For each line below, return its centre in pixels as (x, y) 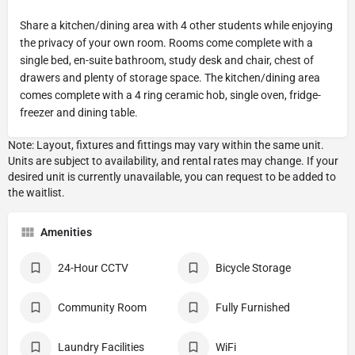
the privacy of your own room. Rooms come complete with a (166, 42)
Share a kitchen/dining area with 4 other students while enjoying (176, 25)
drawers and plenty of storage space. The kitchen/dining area (170, 77)
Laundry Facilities (101, 347)
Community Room (102, 307)
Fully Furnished (253, 307)
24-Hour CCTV (93, 267)
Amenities (66, 232)
